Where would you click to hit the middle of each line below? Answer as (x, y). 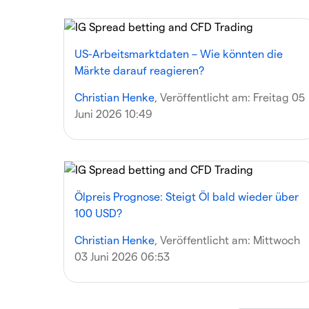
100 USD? (98, 213)
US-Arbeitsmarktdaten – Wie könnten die (179, 53)
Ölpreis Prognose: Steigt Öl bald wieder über (187, 196)
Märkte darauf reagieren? (139, 70)
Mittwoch (277, 240)
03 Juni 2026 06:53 (122, 256)
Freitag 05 (279, 97)
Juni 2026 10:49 (113, 113)
